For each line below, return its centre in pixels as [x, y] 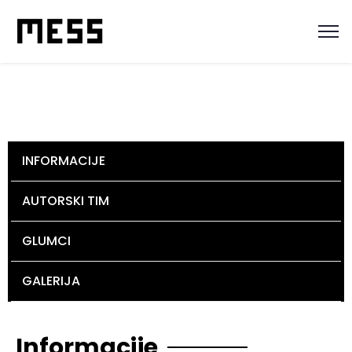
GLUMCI [46, 241]
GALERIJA [51, 281]
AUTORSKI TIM [66, 201]
